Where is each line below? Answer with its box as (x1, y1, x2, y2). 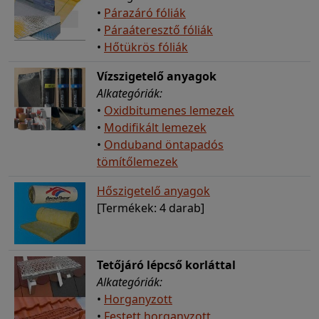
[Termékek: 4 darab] (97, 199, 204, 216)
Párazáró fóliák (104, 4, 186, 21)
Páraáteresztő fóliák (104, 21, 213, 38)
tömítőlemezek (97, 153, 178, 169)
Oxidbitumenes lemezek (104, 102, 234, 118)
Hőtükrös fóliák (104, 38, 188, 55)
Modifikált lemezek (104, 119, 206, 135)
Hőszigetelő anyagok (97, 182, 210, 199)
